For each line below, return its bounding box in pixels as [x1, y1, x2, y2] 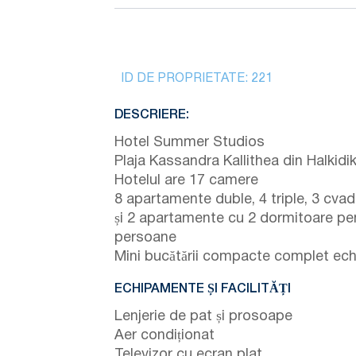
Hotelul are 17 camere [114, 173, 258, 188]
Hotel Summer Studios [114, 135, 265, 149]
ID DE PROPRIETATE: [121, 72, 251, 84]
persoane [114, 230, 176, 245]
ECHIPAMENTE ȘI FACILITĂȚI [114, 283, 291, 295]
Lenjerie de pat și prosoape [114, 309, 292, 323]
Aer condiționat [114, 328, 215, 342]
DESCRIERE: [114, 109, 189, 121]
